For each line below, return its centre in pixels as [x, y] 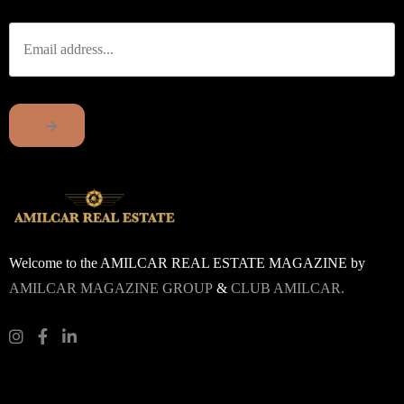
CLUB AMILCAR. [288, 288]
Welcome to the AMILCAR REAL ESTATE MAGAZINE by [187, 262]
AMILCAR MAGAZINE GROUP [111, 288]
